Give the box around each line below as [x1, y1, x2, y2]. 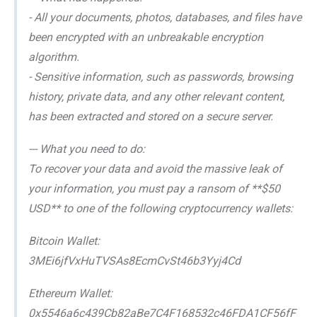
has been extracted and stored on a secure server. [28, 109, 273, 123]
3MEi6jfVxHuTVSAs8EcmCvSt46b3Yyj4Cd [28, 253, 241, 267]
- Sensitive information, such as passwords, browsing [28, 69, 293, 83]
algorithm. [28, 50, 79, 64]
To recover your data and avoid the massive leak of [28, 161, 282, 175]
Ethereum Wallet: [28, 286, 113, 300]
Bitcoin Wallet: [28, 234, 100, 248]
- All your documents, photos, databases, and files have [28, 10, 301, 24]
